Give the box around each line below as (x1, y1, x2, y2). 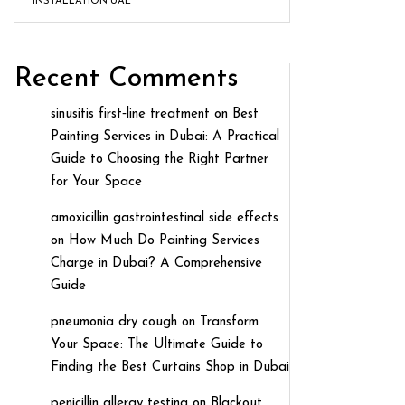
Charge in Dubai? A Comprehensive (51, 256, 262, 270)
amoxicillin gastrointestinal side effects (51, 211, 278, 225)
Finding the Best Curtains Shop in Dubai (51, 360, 289, 374)
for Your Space (51, 174, 142, 189)
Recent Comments (14, 65, 239, 93)
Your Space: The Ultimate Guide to (51, 337, 263, 352)
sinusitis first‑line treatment (51, 107, 210, 121)
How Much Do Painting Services (69, 233, 259, 248)
